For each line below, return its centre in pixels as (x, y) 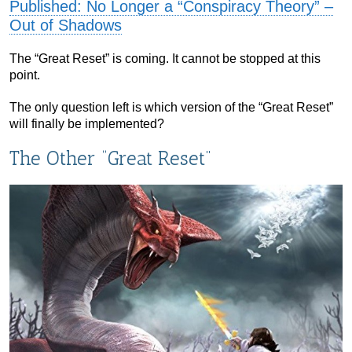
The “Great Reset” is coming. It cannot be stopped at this (165, 59)
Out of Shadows (66, 26)
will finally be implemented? (87, 124)
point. (25, 75)
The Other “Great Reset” (110, 158)
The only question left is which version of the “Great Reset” (171, 108)
